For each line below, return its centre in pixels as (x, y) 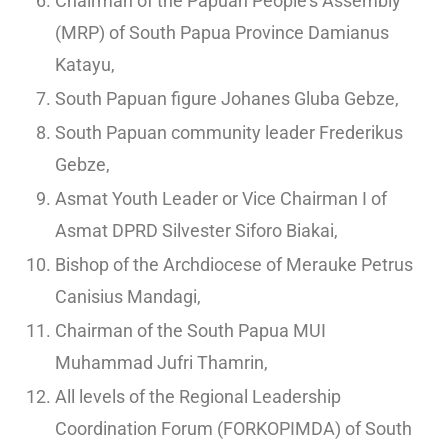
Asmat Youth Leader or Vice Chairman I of (221, 199)
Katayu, (85, 65)
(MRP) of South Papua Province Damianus (222, 33)
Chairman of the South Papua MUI (190, 331)
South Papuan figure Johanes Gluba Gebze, (227, 99)
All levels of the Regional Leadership (198, 397)
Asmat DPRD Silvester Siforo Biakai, (196, 231)
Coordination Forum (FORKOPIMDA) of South (233, 429)
